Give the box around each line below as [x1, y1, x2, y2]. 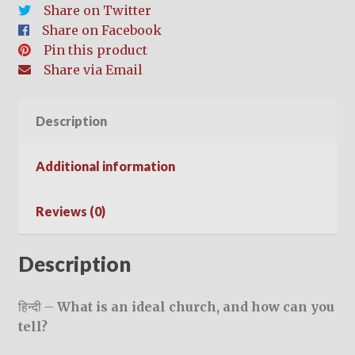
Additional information [35, 158, 175, 174]
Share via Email [43, 62, 143, 78]
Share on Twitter [43, 2, 151, 19]
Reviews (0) [35, 204, 105, 219]
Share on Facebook [41, 22, 162, 39]
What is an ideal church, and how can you [56, 298, 334, 315]
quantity [17, 53, 71, 70]
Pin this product [43, 42, 147, 59]
